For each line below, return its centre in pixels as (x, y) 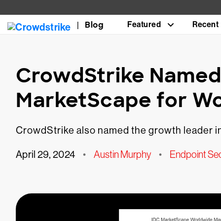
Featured (144, 24)
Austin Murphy (123, 154)
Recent (205, 24)
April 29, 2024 (46, 155)
